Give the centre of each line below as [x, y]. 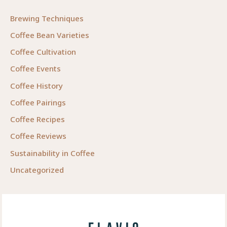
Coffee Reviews [38, 136]
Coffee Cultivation [43, 52]
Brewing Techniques [47, 18]
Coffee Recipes [37, 119]
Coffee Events [35, 69]
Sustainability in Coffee [52, 153]
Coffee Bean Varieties [50, 35]
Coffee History [36, 85]
